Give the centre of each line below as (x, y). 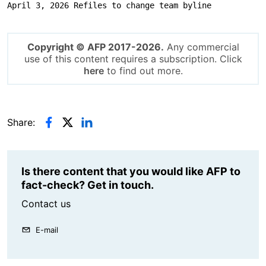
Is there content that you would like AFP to (131, 171)
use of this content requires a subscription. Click (133, 58)
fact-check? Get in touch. (88, 185)
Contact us (46, 203)
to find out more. (143, 70)
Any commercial (201, 47)
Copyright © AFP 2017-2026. (95, 47)
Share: (21, 122)
